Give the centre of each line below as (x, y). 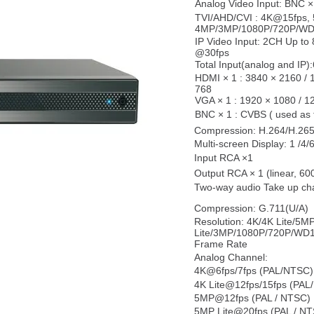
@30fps (212, 53)
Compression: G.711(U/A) (251, 208)
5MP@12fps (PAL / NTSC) (252, 298)
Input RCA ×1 (224, 158)
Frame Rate (221, 244)
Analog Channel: (231, 257)
